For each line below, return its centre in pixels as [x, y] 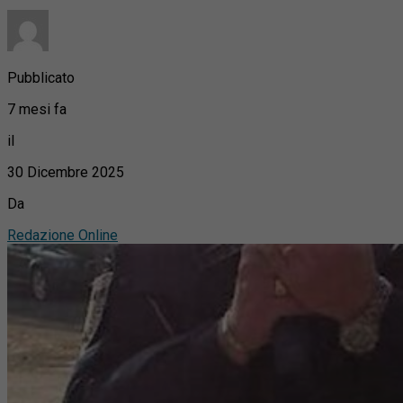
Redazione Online [63, 235]
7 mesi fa [37, 109]
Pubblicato [41, 77]
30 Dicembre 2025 [66, 172]
